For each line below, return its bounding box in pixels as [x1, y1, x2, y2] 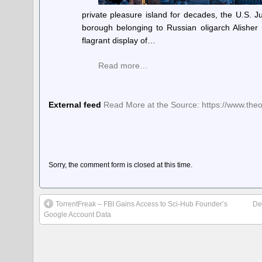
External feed [49, 99, 102, 109]
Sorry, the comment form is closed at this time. [49, 160, 193, 169]
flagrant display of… [81, 36, 156, 45]
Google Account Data [44, 210, 112, 219]
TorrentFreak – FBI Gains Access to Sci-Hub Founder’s [56, 199, 228, 208]
